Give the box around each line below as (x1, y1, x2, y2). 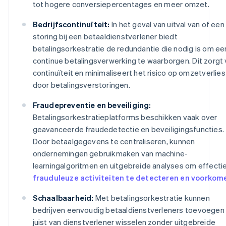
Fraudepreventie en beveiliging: (32, 99, 151, 110)
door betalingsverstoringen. (32, 79, 130, 90)
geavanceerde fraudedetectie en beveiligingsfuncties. (32, 124, 224, 134)
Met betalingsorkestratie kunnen (93, 192, 210, 203)
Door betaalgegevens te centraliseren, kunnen (32, 136, 195, 146)
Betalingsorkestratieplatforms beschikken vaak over (32, 111, 217, 122)
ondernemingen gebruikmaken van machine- (32, 148, 188, 158)
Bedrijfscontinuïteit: (32, 19, 110, 29)
